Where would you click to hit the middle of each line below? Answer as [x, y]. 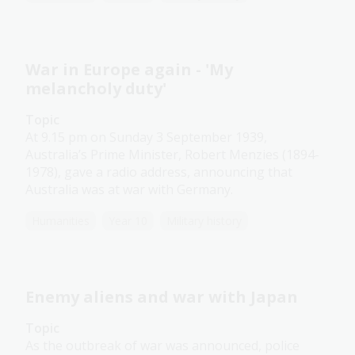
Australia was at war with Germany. [129, 190]
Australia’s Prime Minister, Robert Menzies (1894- [172, 155]
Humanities [61, 221]
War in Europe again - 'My [129, 70]
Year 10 [128, 221]
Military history [204, 221]
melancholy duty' [96, 89]
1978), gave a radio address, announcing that [159, 172]
